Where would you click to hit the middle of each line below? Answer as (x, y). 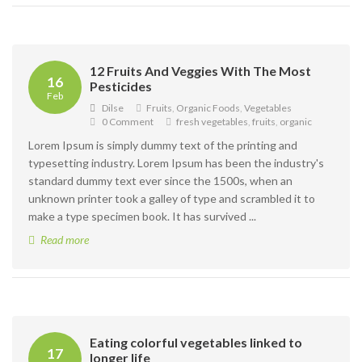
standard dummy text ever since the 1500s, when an (160, 181)
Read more (65, 240)
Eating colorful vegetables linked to (196, 342)
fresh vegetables (212, 122)
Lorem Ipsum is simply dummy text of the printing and (163, 145)
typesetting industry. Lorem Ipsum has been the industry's (176, 163)
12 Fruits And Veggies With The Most (200, 71)
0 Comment (128, 122)
